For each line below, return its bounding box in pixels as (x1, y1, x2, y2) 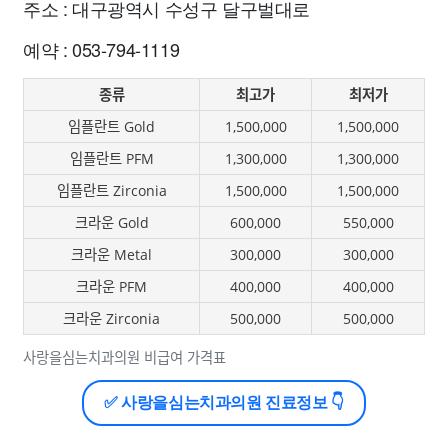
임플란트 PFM (69, 149, 154, 168)
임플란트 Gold (68, 117, 155, 136)
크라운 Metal (71, 245, 152, 264)
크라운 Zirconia (63, 309, 160, 328)
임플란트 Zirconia (56, 181, 167, 200)
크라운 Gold (74, 213, 149, 232)
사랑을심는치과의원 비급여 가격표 (23, 348, 226, 367)
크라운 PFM (76, 277, 147, 296)
